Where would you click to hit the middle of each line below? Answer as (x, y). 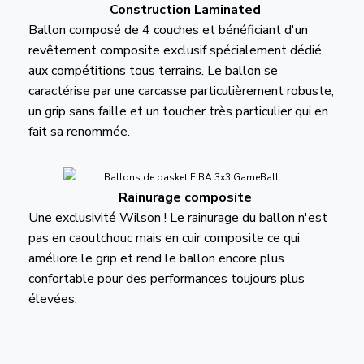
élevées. (52, 299)
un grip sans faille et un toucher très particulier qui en (178, 112)
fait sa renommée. (79, 132)
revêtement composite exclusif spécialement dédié (175, 51)
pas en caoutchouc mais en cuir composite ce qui (164, 238)
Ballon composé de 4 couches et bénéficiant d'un (168, 30)
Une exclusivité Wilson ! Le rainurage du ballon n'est (178, 217)
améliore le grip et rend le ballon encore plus (156, 258)
